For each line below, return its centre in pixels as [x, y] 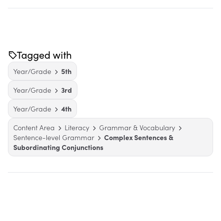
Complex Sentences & [139, 137]
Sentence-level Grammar [54, 137]
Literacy [77, 127]
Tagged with [44, 55]
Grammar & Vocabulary [137, 127]
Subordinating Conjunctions [58, 147]
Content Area [34, 127]
